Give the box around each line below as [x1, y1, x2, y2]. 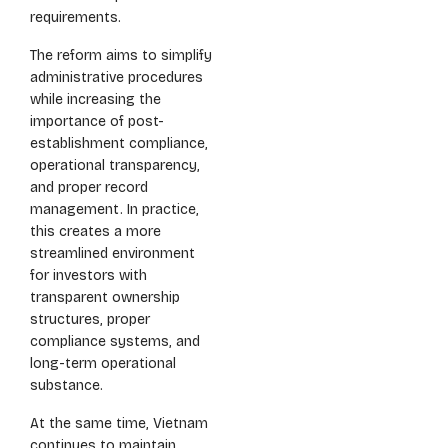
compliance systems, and [30, 333, 200, 351]
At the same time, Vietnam [30, 415, 208, 433]
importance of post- [30, 113, 164, 131]
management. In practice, [30, 201, 199, 219]
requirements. [30, 9, 121, 27]
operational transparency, [30, 157, 200, 175]
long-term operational [30, 355, 176, 373]
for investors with [30, 267, 147, 285]
